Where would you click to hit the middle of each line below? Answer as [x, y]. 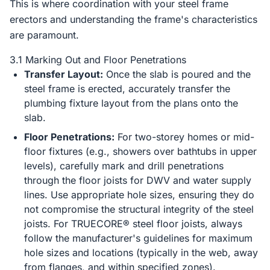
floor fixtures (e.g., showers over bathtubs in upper [140, 151]
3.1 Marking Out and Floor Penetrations [98, 60]
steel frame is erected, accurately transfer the [127, 89]
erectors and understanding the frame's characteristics [133, 19]
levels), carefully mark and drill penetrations [124, 166]
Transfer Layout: [64, 74]
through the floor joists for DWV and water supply [138, 180]
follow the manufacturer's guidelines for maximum [138, 238]
